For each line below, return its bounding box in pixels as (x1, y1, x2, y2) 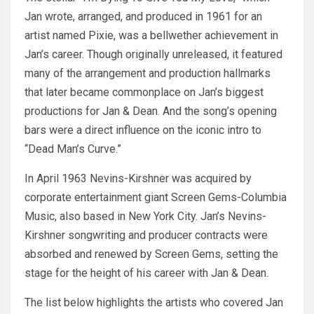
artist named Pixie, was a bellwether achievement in (25, 29, 278, 43)
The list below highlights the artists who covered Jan (25, 296, 283, 310)
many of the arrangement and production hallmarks (25, 67, 271, 81)
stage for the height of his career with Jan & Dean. (25, 266, 268, 280)
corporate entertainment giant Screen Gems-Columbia (25, 191, 287, 205)
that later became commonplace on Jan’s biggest (25, 86, 264, 100)
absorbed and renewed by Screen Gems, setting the (25, 247, 278, 261)
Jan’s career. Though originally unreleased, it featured (25, 48, 282, 62)
